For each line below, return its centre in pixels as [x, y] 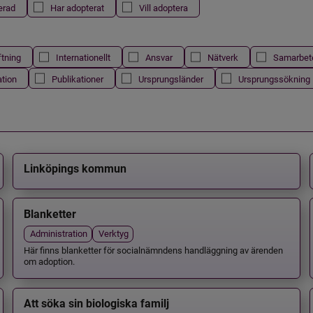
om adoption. [49, 261]
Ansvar [159, 57]
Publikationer [77, 78]
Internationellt [83, 57]
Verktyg [113, 233]
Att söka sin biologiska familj [96, 304]
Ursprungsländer [170, 78]
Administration [58, 233]
